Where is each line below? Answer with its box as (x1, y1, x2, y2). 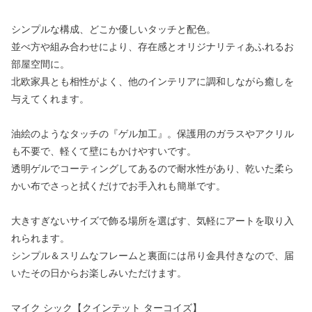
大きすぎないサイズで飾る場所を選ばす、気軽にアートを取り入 (11, 215, 294, 227)
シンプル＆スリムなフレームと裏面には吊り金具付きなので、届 (11, 250, 294, 262)
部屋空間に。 (11, 58, 70, 70)
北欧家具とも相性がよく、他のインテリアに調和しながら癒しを (11, 76, 294, 88)
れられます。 (11, 233, 70, 244)
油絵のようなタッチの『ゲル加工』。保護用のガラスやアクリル (11, 128, 294, 140)
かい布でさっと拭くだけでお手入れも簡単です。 (11, 180, 226, 192)
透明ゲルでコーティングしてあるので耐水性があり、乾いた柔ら (11, 163, 294, 175)
